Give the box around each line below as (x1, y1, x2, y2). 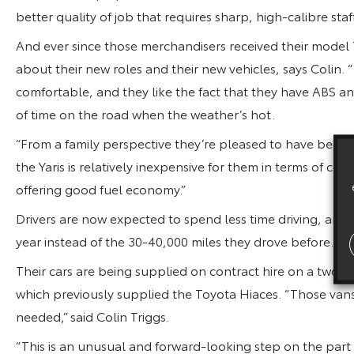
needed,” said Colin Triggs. (16, 306, 169, 325)
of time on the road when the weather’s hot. (16, 104, 275, 122)
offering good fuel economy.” (16, 179, 186, 198)
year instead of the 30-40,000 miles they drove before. (16, 231, 333, 250)
